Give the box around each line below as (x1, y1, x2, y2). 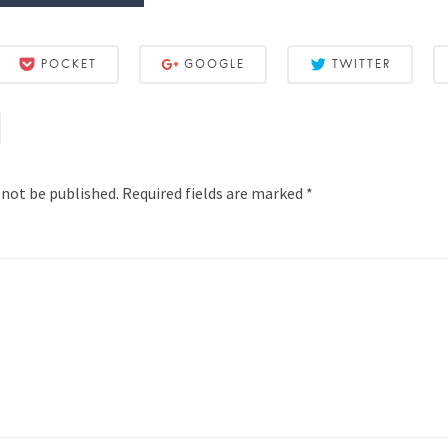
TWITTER (332, 57, 392, 71)
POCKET (41, 57, 98, 71)
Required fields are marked (119, 183, 306, 203)
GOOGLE (184, 57, 246, 71)
